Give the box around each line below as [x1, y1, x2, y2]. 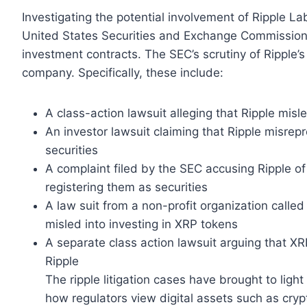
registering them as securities [45, 180, 208, 194]
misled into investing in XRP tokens [45, 217, 238, 231]
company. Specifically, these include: [22, 65, 223, 79]
